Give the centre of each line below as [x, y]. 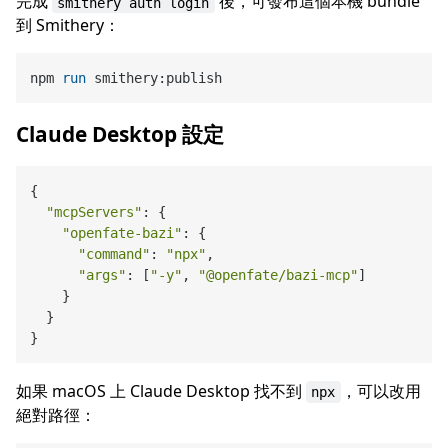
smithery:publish [154, 77]
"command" [114, 253]
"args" [102, 274]
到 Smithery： [68, 25]
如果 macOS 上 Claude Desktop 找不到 [161, 391]
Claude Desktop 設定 [120, 134]
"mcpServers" [94, 211]
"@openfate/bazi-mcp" [278, 274]
